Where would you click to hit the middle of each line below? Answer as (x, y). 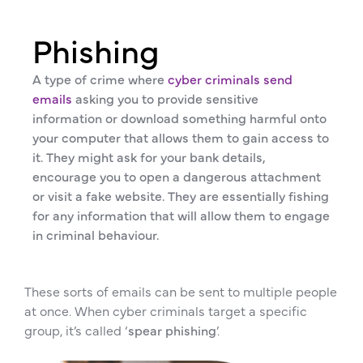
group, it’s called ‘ (76, 330)
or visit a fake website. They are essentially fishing (181, 195)
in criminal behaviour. (96, 234)
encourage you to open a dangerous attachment (177, 176)
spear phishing (172, 330)
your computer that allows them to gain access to (181, 137)
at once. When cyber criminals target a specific (166, 310)
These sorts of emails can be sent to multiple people (181, 291)
